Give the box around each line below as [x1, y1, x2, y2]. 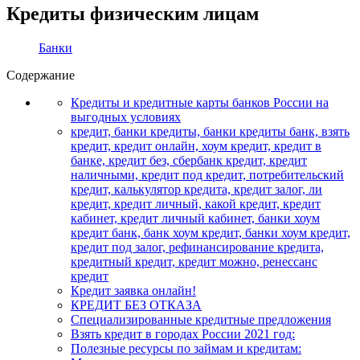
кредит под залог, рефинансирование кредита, [71, 239, 324, 254]
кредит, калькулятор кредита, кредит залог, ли [71, 182, 322, 196]
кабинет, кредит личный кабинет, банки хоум [71, 211, 320, 225]
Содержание [6, 67, 75, 82]
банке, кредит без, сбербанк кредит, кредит [71, 153, 307, 167]
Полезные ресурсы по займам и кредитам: [71, 341, 301, 355]
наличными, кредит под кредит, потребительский [71, 167, 344, 182]
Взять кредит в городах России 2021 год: [71, 326, 295, 341]
